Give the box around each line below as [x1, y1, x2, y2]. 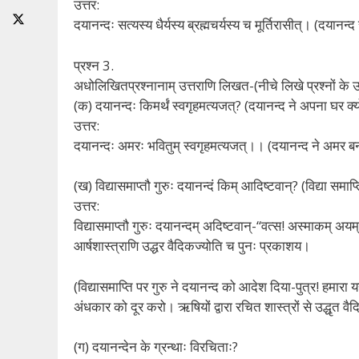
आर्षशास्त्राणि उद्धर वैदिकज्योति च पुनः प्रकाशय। [74, 236, 310, 256]
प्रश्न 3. [74, 55, 114, 75]
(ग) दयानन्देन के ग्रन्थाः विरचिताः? [74, 337, 238, 357]
